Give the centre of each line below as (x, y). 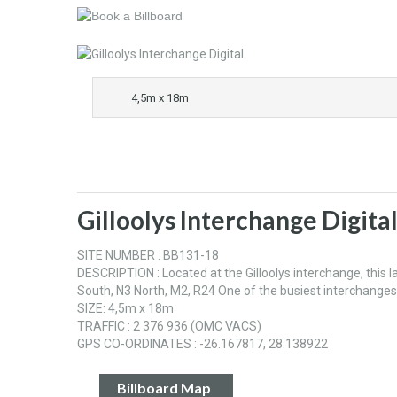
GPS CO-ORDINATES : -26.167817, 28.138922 (202, 344)
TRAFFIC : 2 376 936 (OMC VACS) (169, 327)
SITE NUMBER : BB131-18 (148, 256)
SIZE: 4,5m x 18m (125, 309)
